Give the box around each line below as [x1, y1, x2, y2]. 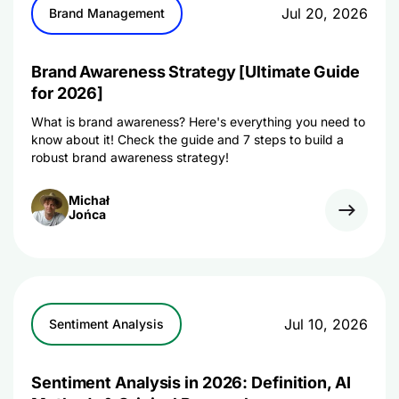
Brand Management [49, 5, 165, 20]
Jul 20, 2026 [281, 4, 368, 22]
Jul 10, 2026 [284, 315, 368, 333]
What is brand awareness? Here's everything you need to [31, 114, 365, 129]
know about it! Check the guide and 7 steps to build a [31, 132, 344, 147]
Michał [69, 192, 110, 208]
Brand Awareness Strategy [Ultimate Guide [31, 62, 360, 81]
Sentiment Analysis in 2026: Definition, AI [31, 373, 351, 392]
